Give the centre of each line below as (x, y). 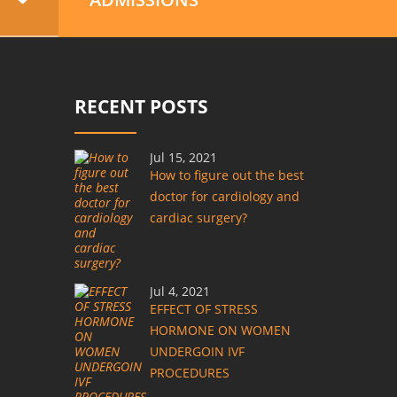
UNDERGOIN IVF (197, 351)
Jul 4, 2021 (179, 291)
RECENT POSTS (141, 106)
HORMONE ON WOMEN (220, 330)
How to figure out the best (226, 175)
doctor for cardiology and (224, 196)
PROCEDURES (189, 373)
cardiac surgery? (198, 218)
